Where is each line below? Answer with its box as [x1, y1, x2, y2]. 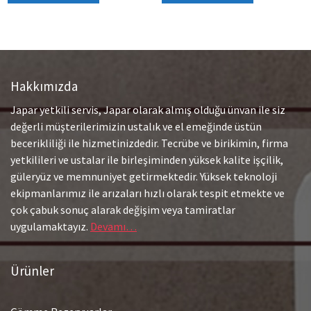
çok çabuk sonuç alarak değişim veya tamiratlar [10, 203, 235, 217]
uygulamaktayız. [10, 219, 90, 234]
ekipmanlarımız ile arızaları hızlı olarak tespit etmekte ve [10, 186, 285, 201]
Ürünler [10, 262, 54, 280]
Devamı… [90, 219, 137, 234]
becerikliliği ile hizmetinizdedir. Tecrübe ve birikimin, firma [10, 136, 288, 151]
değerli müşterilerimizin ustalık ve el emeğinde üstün [10, 119, 262, 134]
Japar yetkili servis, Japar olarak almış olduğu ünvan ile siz [10, 103, 285, 117]
